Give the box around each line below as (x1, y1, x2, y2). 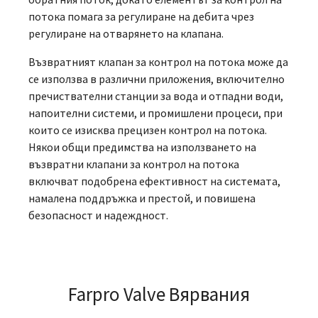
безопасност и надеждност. (28, 207, 168, 222)
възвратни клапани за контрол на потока (28, 156, 239, 171)
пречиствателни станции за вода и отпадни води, (28, 88, 283, 103)
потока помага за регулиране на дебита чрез (28, 9, 254, 23)
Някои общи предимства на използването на (28, 139, 256, 154)
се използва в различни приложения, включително (28, 71, 285, 86)
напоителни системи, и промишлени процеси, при (28, 105, 283, 120)
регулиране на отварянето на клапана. (28, 26, 224, 40)
